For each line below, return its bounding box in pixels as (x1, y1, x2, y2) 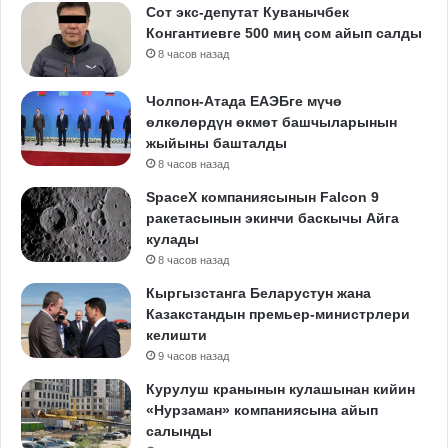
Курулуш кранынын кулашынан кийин (146, 380, 415, 397)
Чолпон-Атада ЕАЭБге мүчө (146, 92, 342, 109)
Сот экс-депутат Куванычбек (146, 3, 349, 20)
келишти (146, 326, 207, 343)
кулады (146, 230, 199, 247)
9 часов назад (158, 349, 229, 362)
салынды (146, 422, 212, 439)
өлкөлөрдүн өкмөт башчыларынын (146, 113, 397, 130)
